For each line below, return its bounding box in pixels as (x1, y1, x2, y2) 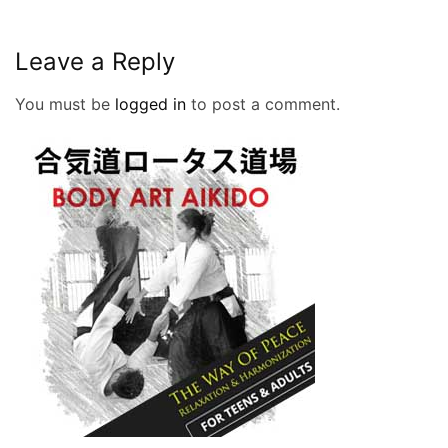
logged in (115, 93, 186, 114)
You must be (15, 93, 115, 114)
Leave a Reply (15, 46, 175, 76)
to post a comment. (186, 93, 340, 114)
